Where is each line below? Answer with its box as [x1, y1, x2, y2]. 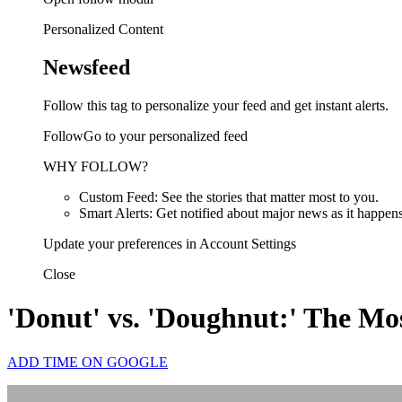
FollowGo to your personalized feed [43, 127, 248, 144]
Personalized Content [43, 22, 163, 37]
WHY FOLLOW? [43, 158, 148, 174]
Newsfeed [43, 55, 130, 79]
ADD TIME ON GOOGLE [7, 354, 168, 370]
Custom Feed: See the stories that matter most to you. [79, 188, 379, 205]
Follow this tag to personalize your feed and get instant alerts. [43, 97, 389, 113]
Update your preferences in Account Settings [43, 235, 296, 251]
